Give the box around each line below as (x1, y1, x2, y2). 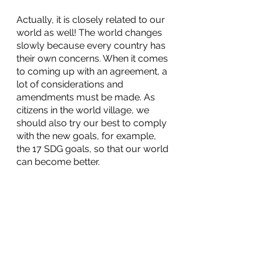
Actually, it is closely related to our (16, 14, 167, 25)
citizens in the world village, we (16, 104, 151, 116)
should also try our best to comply (16, 117, 169, 129)
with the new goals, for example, (16, 130, 159, 141)
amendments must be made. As (16, 91, 157, 103)
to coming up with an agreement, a (16, 65, 170, 77)
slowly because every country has (16, 39, 168, 51)
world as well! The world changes (16, 26, 164, 38)
